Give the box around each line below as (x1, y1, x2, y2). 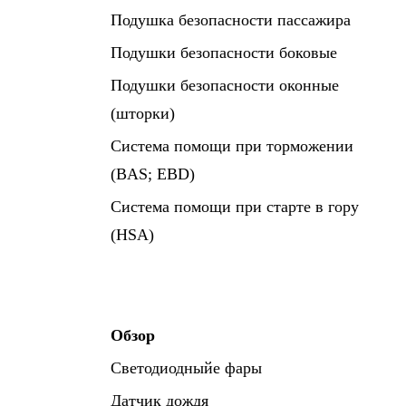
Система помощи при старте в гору (111, 198, 359, 216)
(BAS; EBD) (111, 165, 195, 183)
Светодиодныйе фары (111, 359, 262, 377)
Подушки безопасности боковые (111, 43, 337, 62)
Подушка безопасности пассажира (111, 11, 351, 29)
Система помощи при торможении (111, 137, 353, 155)
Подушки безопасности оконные (111, 76, 339, 94)
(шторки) (111, 104, 175, 122)
